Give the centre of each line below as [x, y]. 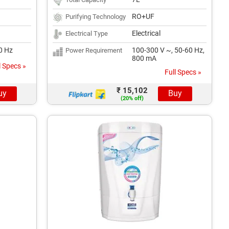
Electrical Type [87, 33]
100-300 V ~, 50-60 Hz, [168, 50]
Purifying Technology [96, 17]
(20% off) [132, 98]
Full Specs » [183, 72]
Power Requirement [94, 50]
